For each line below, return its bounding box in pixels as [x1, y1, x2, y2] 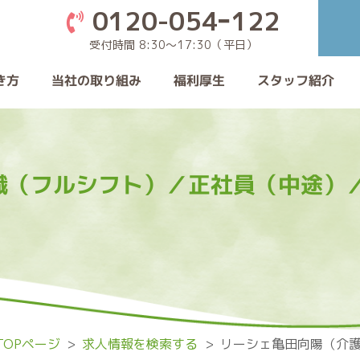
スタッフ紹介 [256, 71, 335, 90]
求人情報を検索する [82, 335, 198, 353]
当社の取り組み [51, 71, 142, 90]
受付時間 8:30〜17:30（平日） [89, 37, 258, 52]
